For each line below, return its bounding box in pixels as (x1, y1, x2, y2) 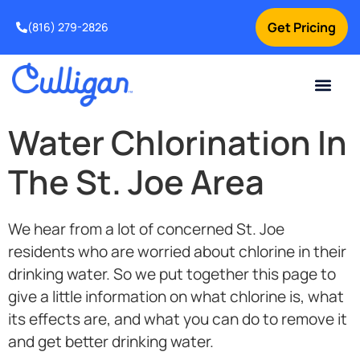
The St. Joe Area (8, 159, 264, 205)
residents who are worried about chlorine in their (8, 241, 346, 263)
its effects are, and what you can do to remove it (8, 309, 347, 330)
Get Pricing (268, 18, 336, 36)
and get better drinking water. (8, 331, 214, 353)
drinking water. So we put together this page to (8, 264, 336, 285)
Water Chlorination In (8, 120, 347, 166)
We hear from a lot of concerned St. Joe (8, 219, 284, 240)
